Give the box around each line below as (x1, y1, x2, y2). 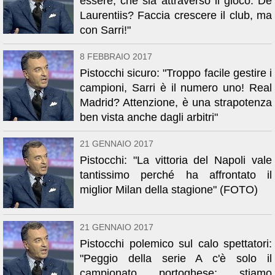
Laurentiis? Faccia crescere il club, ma (80, 9, 272, 21)
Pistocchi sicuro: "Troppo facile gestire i (80, 67, 272, 79)
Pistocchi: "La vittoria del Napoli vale (80, 154, 272, 166)
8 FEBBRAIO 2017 (80, 52, 152, 61)
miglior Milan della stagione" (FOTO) (80, 184, 258, 196)
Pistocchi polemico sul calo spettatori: (80, 238, 272, 250)
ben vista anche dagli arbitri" (80, 111, 218, 123)
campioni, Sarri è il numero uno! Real (80, 82, 272, 94)
